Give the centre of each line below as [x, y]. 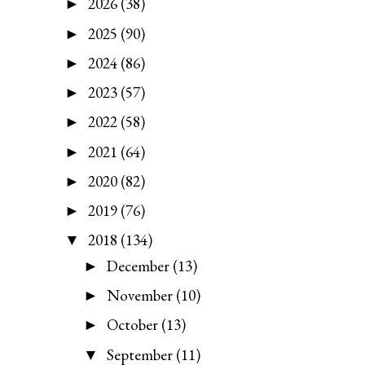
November [141, 295]
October [134, 325]
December [139, 266]
